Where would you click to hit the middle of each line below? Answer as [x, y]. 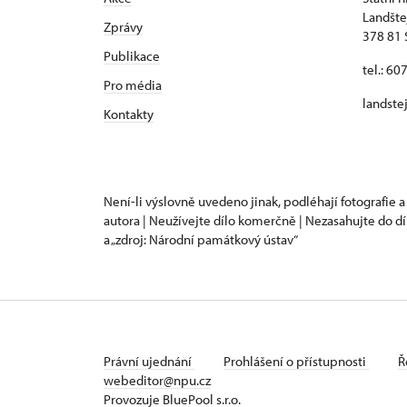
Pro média [133, 85]
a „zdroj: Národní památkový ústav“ [201, 239]
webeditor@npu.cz [157, 380]
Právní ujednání [149, 361]
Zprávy [123, 27]
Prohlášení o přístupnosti [296, 361]
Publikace [132, 56]
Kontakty [129, 114]
